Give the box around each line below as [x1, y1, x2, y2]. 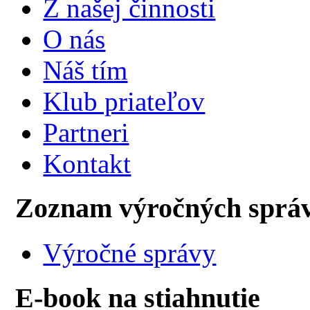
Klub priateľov [43, 86, 206, 116]
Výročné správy [43, 238, 217, 268]
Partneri [43, 117, 129, 147]
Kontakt [43, 148, 131, 179]
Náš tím [43, 55, 128, 85]
